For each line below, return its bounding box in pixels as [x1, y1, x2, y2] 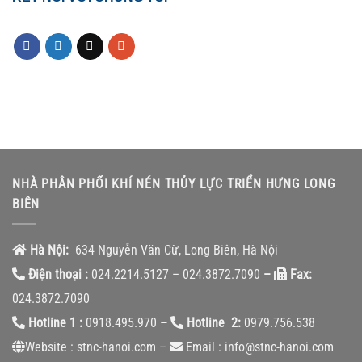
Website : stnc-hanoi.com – [25, 339, 170, 355]
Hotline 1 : [25, 314, 86, 330]
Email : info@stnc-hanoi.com [183, 339, 334, 355]
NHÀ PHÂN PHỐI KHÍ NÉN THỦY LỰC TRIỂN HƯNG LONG [12, 176, 335, 192]
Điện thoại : [25, 266, 91, 282]
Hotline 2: [183, 314, 241, 330]
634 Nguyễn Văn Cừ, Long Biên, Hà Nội [75, 242, 278, 258]
